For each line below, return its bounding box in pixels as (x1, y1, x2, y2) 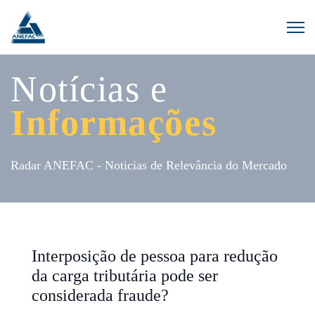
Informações (11, 103, 217, 143)
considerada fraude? (32, 286, 169, 305)
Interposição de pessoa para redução (32, 247, 278, 266)
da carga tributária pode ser (32, 266, 218, 285)
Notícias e (11, 69, 168, 110)
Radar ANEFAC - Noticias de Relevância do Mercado (11, 158, 287, 173)
